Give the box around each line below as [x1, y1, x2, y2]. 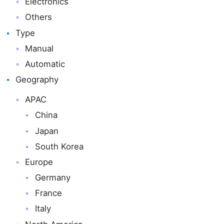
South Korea [34, 141, 83, 151]
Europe [25, 156, 53, 167]
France [34, 188, 62, 198]
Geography [15, 74, 59, 85]
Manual [25, 43, 54, 53]
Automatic [25, 58, 65, 69]
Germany [34, 172, 70, 183]
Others [25, 12, 52, 22]
